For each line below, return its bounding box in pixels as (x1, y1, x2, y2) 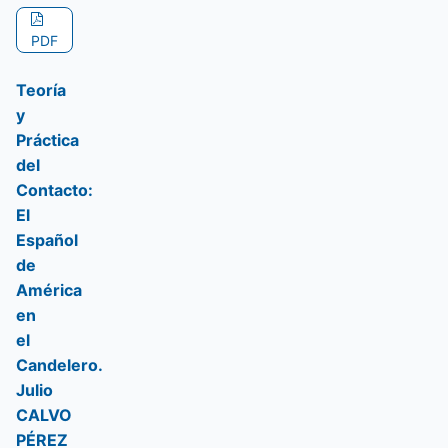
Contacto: (16, 180, 93, 200)
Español (16, 230, 78, 250)
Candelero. (16, 355, 102, 375)
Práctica (16, 130, 79, 150)
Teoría (16, 80, 66, 100)
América (16, 280, 82, 300)
